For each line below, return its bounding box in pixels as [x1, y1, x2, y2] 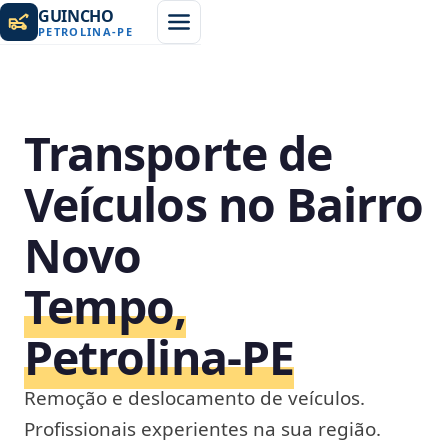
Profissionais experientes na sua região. [24, 416, 381, 442]
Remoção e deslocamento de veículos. [24, 385, 365, 411]
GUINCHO [38, 4, 114, 27]
